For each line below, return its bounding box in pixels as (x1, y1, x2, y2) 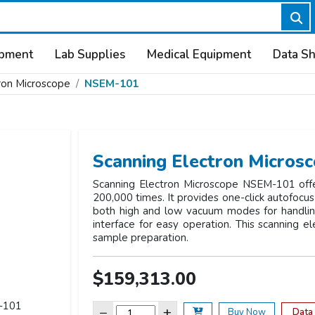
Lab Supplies (54, 46, 125, 63)
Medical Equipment (146, 46, 251, 63)
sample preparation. (93, 231, 188, 245)
